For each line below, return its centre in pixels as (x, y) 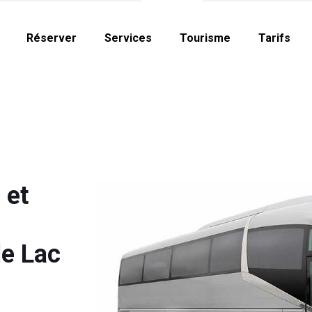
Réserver (51, 38)
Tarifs (274, 38)
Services (128, 38)
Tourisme (205, 38)
